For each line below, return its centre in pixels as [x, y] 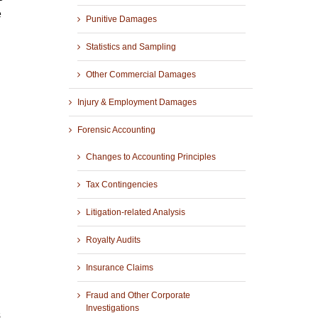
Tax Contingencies [121, 185]
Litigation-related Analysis [135, 213]
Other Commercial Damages [141, 75]
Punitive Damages [121, 20]
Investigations [112, 308]
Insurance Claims [119, 268]
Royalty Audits [113, 240]
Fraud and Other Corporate [138, 296]
